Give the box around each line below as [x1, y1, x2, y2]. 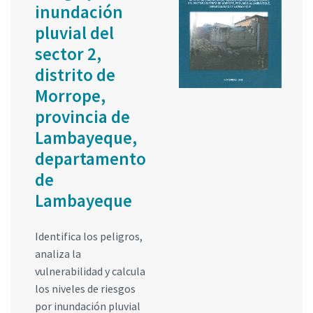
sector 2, [35, 42, 101, 65]
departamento [35, 147, 146, 170]
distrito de [35, 63, 115, 86]
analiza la [35, 246, 81, 261]
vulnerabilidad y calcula [35, 263, 145, 278]
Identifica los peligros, [35, 228, 143, 243]
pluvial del [35, 21, 114, 44]
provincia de [35, 105, 130, 128]
